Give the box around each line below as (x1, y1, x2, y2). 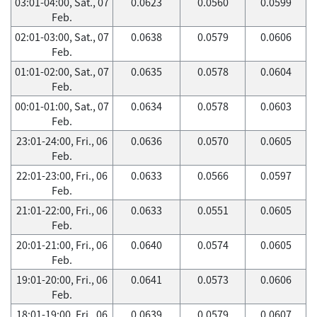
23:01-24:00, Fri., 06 (16, 133, 108, 149)
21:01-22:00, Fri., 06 (16, 202, 108, 218)
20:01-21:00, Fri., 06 (16, 237, 108, 253)
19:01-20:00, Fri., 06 (16, 272, 108, 287)
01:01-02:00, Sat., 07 (15, 64, 109, 79)
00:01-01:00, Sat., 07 (15, 98, 109, 114)
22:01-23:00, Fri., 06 (16, 168, 108, 183)
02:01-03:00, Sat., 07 (15, 29, 109, 45)
